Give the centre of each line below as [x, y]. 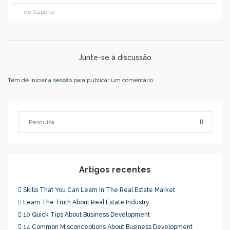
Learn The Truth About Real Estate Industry [86, 202]
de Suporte [40, 12]
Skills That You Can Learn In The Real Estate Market [99, 190]
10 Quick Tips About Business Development [87, 215]
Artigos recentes [115, 170]
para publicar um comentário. [113, 80]
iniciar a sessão [51, 80]
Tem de [19, 80]
